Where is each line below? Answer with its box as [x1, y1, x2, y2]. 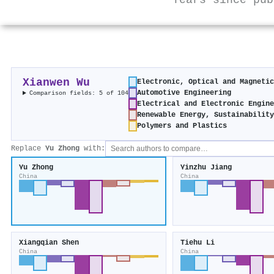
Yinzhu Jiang [180, 163, 232, 172]
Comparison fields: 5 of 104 [29, 89, 129, 97]
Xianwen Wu [23, 76, 90, 90]
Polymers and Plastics [137, 122, 228, 131]
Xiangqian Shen [19, 239, 79, 248]
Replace [11, 144, 45, 154]
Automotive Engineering [137, 89, 232, 98]
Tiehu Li [180, 239, 215, 248]
